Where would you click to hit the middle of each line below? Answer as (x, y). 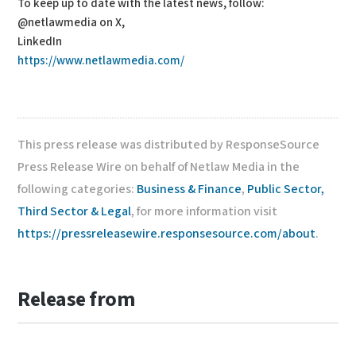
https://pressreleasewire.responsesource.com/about (167, 234)
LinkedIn (40, 42)
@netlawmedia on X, (72, 23)
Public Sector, (286, 190)
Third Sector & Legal (75, 212)
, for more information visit (205, 212)
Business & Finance (190, 190)
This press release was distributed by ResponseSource (169, 145)
